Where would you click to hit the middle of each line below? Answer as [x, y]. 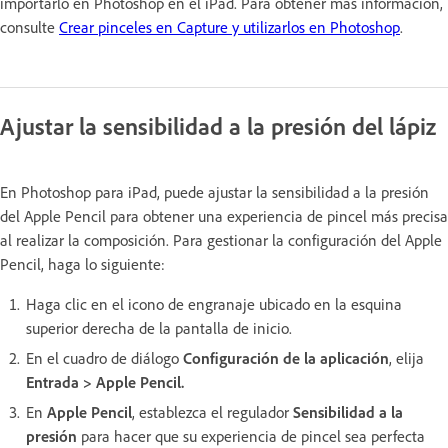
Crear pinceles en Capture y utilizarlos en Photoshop [229, 26]
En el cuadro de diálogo [104, 357]
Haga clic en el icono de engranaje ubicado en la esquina [214, 303]
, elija [406, 357]
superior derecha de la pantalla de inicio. [159, 327]
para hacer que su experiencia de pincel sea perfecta [251, 435]
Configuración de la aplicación [286, 357]
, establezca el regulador [212, 411]
